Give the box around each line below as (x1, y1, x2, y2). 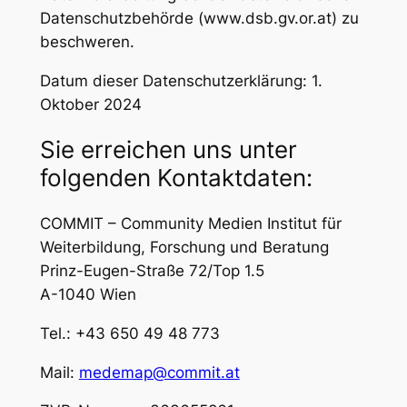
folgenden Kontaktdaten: (39, 164, 313, 193)
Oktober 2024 (39, 94, 142, 114)
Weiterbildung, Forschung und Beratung (39, 237, 329, 256)
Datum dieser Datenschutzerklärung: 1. (39, 71, 323, 90)
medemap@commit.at (78, 362, 240, 382)
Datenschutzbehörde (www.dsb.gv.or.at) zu (39, 8, 359, 27)
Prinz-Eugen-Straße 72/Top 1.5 (39, 261, 264, 280)
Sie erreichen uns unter (39, 135, 297, 164)
